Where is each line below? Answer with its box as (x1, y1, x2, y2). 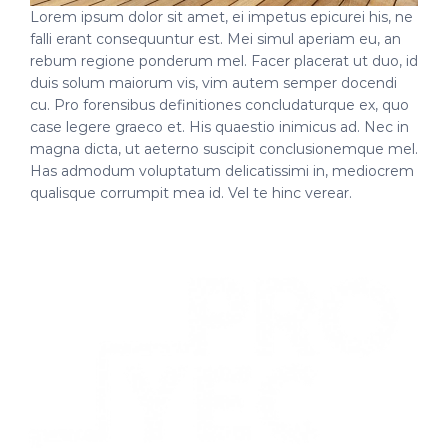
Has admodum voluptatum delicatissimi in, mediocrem (30, 162, 414, 181)
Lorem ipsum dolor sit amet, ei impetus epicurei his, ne (30, 8, 413, 27)
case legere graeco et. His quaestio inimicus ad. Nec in (30, 118, 409, 137)
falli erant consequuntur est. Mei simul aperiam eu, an (30, 30, 401, 49)
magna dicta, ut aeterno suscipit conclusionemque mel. (30, 140, 418, 159)
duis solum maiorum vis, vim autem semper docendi (30, 74, 397, 93)
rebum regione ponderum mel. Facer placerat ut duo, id (30, 52, 418, 71)
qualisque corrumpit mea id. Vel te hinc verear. (30, 184, 352, 203)
